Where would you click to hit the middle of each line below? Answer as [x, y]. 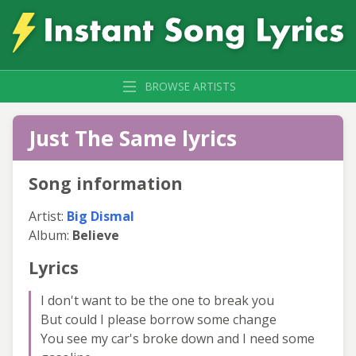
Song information [106, 183]
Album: [50, 235]
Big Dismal [101, 216]
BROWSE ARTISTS [191, 86]
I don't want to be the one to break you [157, 300]
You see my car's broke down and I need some [178, 338]
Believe [96, 235]
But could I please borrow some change [159, 319]
